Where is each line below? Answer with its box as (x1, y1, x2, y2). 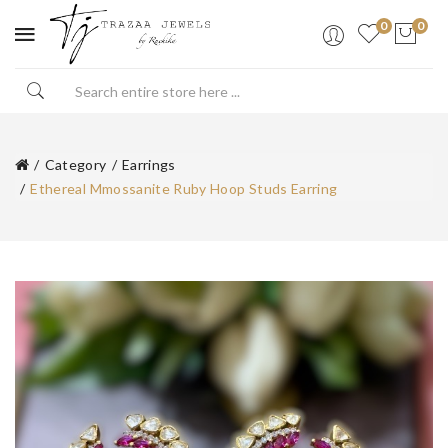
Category (44, 156, 107, 174)
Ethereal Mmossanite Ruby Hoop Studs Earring (30, 180, 338, 198)
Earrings (121, 156, 176, 174)
